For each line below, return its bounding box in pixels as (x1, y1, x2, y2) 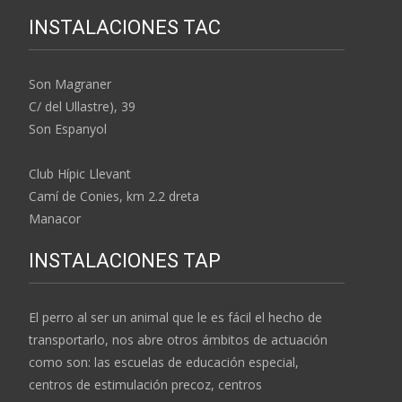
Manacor (29, 209, 81, 227)
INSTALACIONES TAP (29, 249, 221, 272)
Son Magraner (29, 74, 111, 92)
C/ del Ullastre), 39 (29, 97, 135, 115)
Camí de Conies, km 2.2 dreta (29, 187, 199, 205)
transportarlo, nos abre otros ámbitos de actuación (29, 330, 328, 348)
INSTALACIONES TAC (29, 15, 221, 39)
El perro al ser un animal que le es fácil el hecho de (29, 308, 322, 326)
